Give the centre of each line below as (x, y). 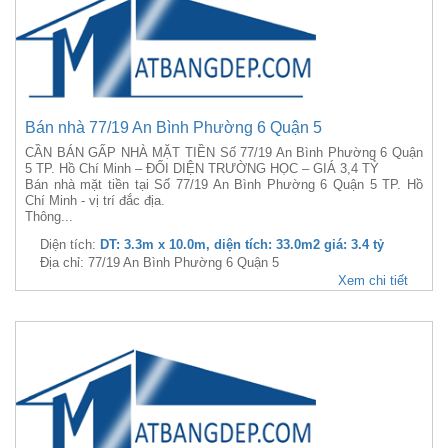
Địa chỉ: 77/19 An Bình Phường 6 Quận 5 (159, 262)
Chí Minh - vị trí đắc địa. (95, 200)
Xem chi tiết (373, 280)
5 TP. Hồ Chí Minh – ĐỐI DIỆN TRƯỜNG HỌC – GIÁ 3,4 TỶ (202, 168)
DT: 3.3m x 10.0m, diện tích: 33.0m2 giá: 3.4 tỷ (242, 244)
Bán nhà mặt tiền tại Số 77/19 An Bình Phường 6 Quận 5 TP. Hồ (224, 184)
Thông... (49, 216)
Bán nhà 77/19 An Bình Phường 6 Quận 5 (173, 127)
